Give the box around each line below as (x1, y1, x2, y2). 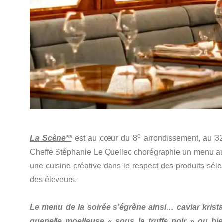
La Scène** (30, 133, 72, 142)
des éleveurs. (30, 175, 77, 184)
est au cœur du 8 (74, 133, 137, 142)
